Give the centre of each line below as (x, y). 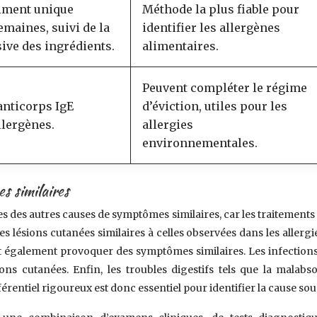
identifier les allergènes (212, 28)
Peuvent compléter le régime (225, 88)
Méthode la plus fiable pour (221, 9)
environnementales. (200, 143)
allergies (168, 125)
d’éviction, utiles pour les (215, 106)
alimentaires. (181, 46)
